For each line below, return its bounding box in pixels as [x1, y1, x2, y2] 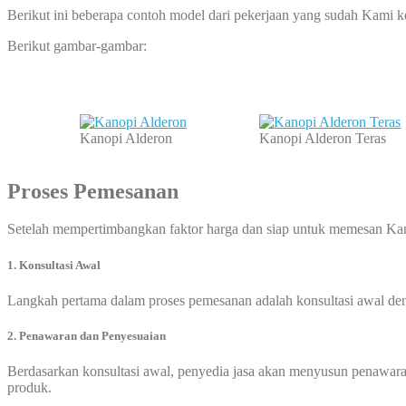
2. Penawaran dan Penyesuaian [7, 328, 166, 343]
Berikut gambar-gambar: [7, 37, 147, 53]
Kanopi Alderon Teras [259, 130, 386, 146]
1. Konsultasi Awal [7, 257, 101, 272]
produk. [7, 380, 55, 396]
